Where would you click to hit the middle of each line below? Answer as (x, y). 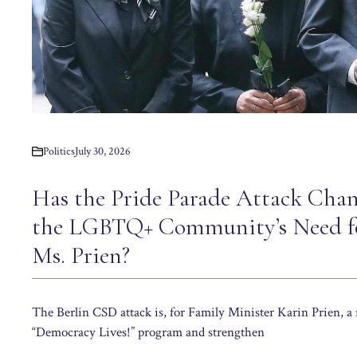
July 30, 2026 (103, 151)
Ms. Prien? (81, 255)
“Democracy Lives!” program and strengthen (148, 332)
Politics (59, 151)
